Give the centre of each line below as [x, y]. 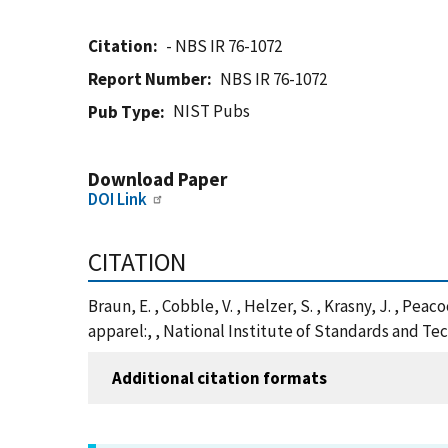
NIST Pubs [212, 111]
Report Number [147, 79]
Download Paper [157, 179]
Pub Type [124, 112]
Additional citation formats [219, 377]
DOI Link [117, 199]
